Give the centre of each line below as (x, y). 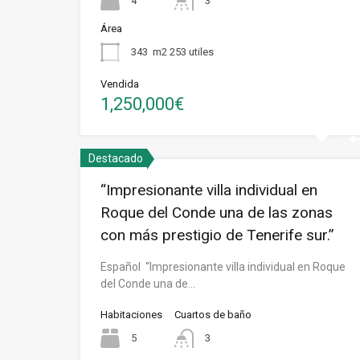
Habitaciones (131, 315)
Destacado (116, 158)
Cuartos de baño (213, 315)
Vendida (120, 84)
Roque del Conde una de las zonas (217, 213)
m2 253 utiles (183, 51)
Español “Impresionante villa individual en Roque (223, 267)
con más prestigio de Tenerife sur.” (217, 235)
